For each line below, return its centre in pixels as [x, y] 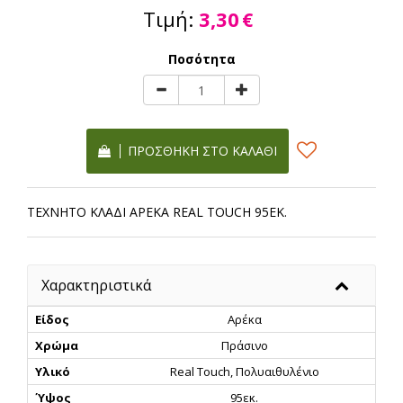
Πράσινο [246, 346]
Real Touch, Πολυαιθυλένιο [246, 372]
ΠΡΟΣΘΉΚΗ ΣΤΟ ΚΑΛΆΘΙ [199, 151]
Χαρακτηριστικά [96, 286]
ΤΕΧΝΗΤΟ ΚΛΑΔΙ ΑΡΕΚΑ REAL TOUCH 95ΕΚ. [157, 212]
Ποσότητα [201, 59]
